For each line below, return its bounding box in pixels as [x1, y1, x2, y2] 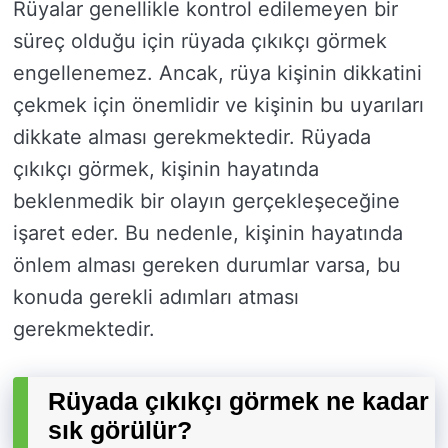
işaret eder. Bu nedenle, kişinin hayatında [13, 221, 403, 246]
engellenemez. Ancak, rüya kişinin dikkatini [13, 61, 422, 86]
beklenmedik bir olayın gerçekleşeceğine [13, 189, 400, 214]
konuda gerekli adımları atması [13, 285, 299, 310]
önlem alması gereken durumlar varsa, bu [13, 253, 401, 278]
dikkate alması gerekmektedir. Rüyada [13, 125, 371, 150]
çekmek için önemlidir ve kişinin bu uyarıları [13, 93, 424, 118]
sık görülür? [48, 416, 192, 445]
